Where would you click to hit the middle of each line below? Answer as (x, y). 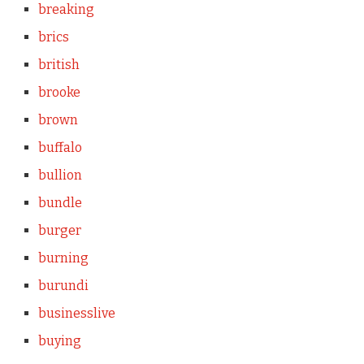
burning (63, 258)
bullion (60, 175)
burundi (63, 285)
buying (59, 340)
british (58, 64)
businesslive (76, 313)
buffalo (60, 147)
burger (59, 230)
